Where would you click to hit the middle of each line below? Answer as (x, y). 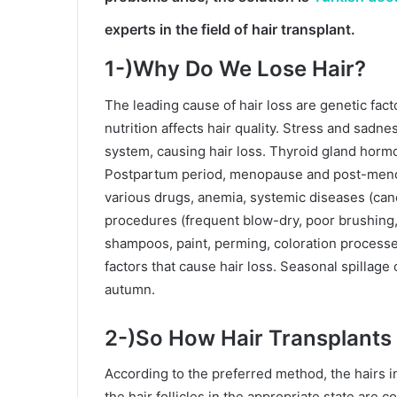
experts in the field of (178, 29)
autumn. (130, 289)
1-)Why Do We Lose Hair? (235, 69)
